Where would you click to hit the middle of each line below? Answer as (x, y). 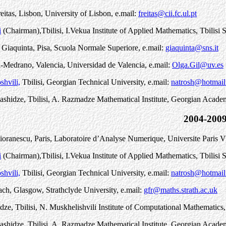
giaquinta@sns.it (192, 48)
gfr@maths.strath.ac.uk (181, 190)
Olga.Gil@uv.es (198, 65)
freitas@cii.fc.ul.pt (167, 14)
